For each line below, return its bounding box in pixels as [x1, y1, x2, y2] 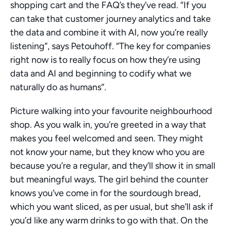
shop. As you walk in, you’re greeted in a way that [10, 119, 206, 130]
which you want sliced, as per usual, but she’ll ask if [10, 201, 213, 212]
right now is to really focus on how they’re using [10, 54, 201, 65]
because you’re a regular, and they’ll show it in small [10, 160, 215, 171]
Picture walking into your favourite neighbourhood [10, 105, 212, 117]
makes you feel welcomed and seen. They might [10, 133, 203, 144]
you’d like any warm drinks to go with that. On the [10, 215, 208, 226]
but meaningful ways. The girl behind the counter [10, 174, 208, 185]
